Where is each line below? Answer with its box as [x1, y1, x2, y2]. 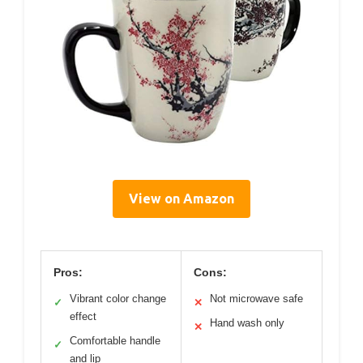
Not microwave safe [210, 292, 303, 305]
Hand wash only [210, 316, 284, 329]
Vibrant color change [70, 292, 166, 305]
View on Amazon [129, 190, 234, 206]
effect [70, 310, 96, 322]
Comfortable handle [70, 334, 160, 347]
